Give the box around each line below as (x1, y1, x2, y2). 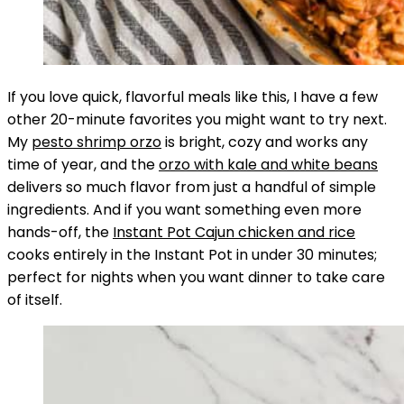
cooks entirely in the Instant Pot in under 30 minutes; (7, 244, 377, 265)
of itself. (7, 289, 62, 310)
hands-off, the (7, 222, 113, 243)
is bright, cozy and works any (161, 132, 368, 152)
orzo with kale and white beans (159, 154, 378, 175)
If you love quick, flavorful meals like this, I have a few (7, 87, 378, 107)
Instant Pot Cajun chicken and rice (113, 222, 355, 243)
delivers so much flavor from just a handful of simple (7, 177, 376, 197)
